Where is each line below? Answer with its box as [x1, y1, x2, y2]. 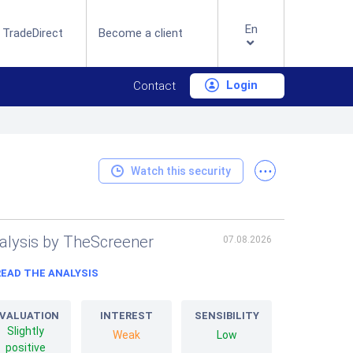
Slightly [7, 325, 44, 337]
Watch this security [131, 164, 231, 177]
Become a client [98, 26, 184, 40]
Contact [133, 79, 176, 93]
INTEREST [99, 310, 153, 321]
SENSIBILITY [194, 310, 259, 321]
